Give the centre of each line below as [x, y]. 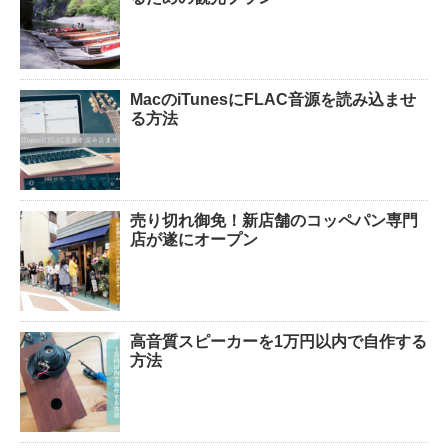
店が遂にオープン [194, 239]
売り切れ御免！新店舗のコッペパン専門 [274, 220]
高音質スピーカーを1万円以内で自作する [278, 341]
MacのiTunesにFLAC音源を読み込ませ [273, 99]
